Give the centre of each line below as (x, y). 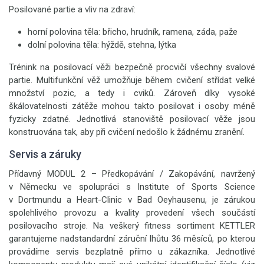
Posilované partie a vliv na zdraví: (72, 9)
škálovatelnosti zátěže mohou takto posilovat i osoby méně (132, 106)
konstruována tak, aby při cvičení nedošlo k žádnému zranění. (127, 132)
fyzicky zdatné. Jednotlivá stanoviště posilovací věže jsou (132, 119)
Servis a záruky (45, 154)
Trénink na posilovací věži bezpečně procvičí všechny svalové (132, 67)
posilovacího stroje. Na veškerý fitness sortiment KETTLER (132, 226)
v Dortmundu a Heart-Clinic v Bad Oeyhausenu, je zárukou (132, 200)
